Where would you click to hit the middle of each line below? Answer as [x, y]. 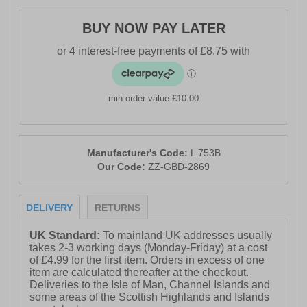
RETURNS [118, 208]
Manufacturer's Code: [138, 153]
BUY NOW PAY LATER [153, 28]
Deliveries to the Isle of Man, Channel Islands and [150, 285]
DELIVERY [50, 208]
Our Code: [123, 167]
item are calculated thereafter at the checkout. [139, 273]
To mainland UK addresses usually [188, 236]
